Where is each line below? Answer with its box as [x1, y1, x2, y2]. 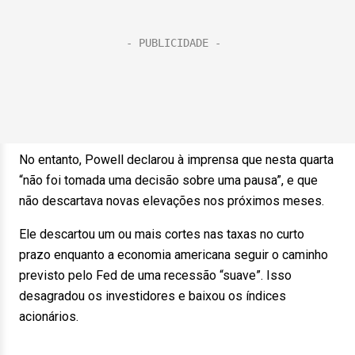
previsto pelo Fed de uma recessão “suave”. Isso [19, 268, 292, 283]
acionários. [19, 309, 78, 324]
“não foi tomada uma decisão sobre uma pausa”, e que [19, 173, 318, 188]
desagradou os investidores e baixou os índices [19, 288, 286, 303]
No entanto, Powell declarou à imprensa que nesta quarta [19, 152, 334, 167]
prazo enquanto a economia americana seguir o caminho [19, 247, 328, 262]
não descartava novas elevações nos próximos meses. [19, 193, 324, 208]
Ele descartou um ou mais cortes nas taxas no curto [19, 227, 304, 242]
